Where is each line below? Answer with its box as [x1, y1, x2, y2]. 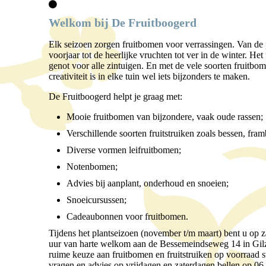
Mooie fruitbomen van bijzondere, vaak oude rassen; [66, 112, 263, 122]
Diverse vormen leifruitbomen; [66, 145, 181, 156]
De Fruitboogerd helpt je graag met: [49, 91, 182, 102]
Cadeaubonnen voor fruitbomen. [66, 211, 188, 222]
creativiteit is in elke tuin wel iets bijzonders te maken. [49, 71, 250, 82]
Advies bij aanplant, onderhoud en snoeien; [66, 178, 229, 189]
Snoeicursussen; [66, 195, 126, 205]
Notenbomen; [66, 161, 118, 172]
